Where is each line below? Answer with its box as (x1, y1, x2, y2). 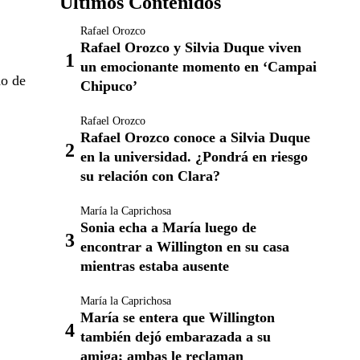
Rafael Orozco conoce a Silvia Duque (80, 129, 310, 145)
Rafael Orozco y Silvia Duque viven (80, 39, 301, 55)
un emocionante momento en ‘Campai (80, 59, 317, 75)
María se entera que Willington (80, 309, 275, 325)
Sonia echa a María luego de (80, 219, 256, 235)
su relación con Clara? (80, 168, 220, 184)
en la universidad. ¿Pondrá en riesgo (80, 149, 308, 165)
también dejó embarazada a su (80, 329, 271, 345)
